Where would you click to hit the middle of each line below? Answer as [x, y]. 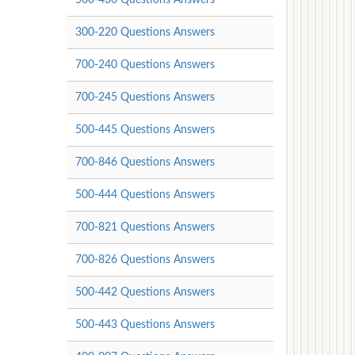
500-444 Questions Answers [145, 195]
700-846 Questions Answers [145, 162]
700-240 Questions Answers [145, 65]
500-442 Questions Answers [145, 292]
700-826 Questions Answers [145, 260]
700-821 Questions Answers [145, 227]
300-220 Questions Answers [145, 32]
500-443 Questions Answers [145, 324]
